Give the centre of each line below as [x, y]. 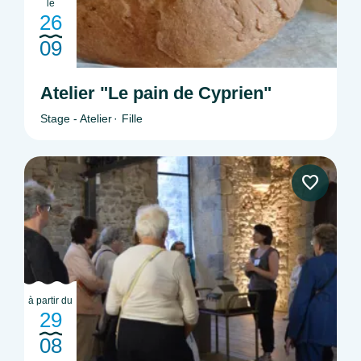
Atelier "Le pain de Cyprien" [156, 93]
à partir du [50, 300]
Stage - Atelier [76, 118]
